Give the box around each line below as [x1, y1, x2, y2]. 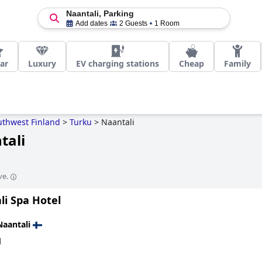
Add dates [75, 19, 108, 27]
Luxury [28, 58, 56, 69]
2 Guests [119, 19, 147, 27]
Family [224, 58, 251, 69]
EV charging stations [76, 58, 159, 69]
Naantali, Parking [65, 9, 134, 18]
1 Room [154, 19, 180, 27]
